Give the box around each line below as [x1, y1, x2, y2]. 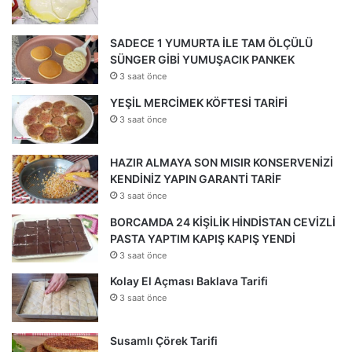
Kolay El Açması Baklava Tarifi [110, 273, 268, 288]
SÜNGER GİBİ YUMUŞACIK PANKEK [110, 52, 295, 66]
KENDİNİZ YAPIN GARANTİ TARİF [110, 171, 281, 185]
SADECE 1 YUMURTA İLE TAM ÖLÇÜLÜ [110, 35, 313, 49]
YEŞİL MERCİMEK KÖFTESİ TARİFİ [110, 95, 288, 109]
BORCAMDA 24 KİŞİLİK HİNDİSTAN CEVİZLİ [110, 214, 335, 229]
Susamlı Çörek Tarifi [110, 333, 218, 347]
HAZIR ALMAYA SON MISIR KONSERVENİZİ [110, 155, 333, 169]
